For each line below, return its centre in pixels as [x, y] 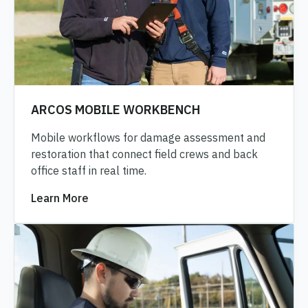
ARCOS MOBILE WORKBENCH [115, 110]
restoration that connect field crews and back [144, 154]
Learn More [60, 198]
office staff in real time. [89, 171]
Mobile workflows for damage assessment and [148, 138]
